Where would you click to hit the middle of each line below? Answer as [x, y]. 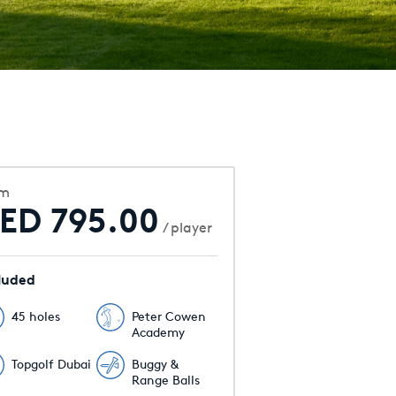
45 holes [35, 316]
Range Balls [166, 380]
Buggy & [156, 364]
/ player [185, 228]
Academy [159, 332]
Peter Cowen [169, 316]
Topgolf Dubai [51, 364]
